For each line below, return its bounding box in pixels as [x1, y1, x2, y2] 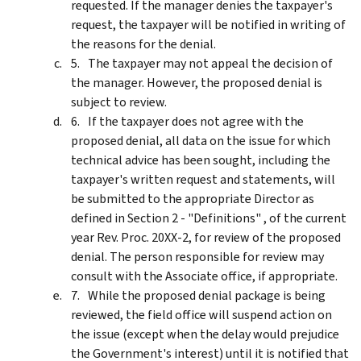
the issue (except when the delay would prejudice [71, 325, 339, 342]
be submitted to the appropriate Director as [71, 189, 314, 207]
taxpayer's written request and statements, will [71, 170, 335, 188]
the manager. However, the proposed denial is [71, 73, 322, 91]
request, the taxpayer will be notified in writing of [71, 15, 346, 33]
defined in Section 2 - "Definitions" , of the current [71, 209, 346, 226]
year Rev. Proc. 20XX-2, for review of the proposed [71, 228, 341, 246]
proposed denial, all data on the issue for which [71, 131, 330, 149]
